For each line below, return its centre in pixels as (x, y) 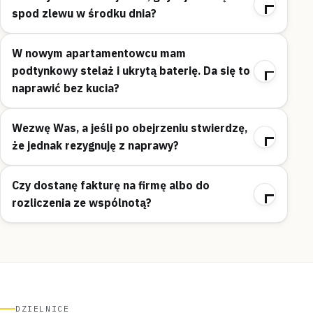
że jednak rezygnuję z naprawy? (95, 146)
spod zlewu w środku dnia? (84, 14)
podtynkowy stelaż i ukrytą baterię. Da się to (131, 71)
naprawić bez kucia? (66, 88)
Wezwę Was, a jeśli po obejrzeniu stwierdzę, (130, 128)
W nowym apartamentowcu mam (99, 53)
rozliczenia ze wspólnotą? (82, 203)
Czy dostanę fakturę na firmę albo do (111, 185)
